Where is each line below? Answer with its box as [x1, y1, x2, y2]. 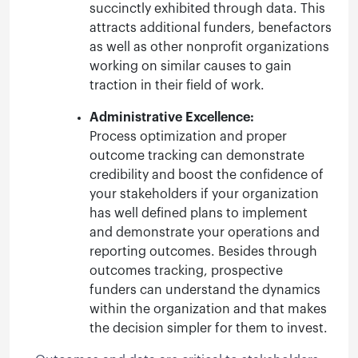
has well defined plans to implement [89, 206, 308, 220]
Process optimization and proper [89, 129, 287, 143]
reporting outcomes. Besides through [89, 245, 317, 258]
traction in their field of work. [89, 78, 268, 92]
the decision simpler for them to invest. [89, 321, 331, 335]
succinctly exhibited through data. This [89, 2, 325, 15]
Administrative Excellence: [89, 110, 254, 124]
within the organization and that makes [89, 302, 327, 316]
